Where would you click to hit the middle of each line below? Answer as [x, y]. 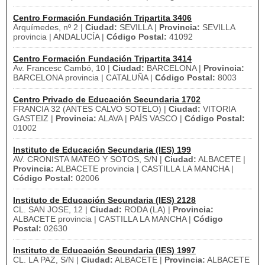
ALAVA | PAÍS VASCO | [140, 118]
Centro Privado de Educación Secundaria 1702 [107, 99]
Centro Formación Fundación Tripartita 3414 [102, 59]
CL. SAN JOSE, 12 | [51, 209]
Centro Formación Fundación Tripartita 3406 [102, 18]
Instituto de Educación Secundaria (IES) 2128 [104, 200]
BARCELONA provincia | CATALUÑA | [84, 77]
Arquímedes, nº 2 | [49, 27]
